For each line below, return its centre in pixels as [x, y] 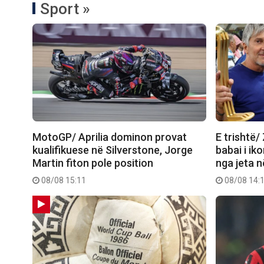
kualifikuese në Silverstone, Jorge [113, 150]
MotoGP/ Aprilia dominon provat [110, 137]
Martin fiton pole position [93, 163]
